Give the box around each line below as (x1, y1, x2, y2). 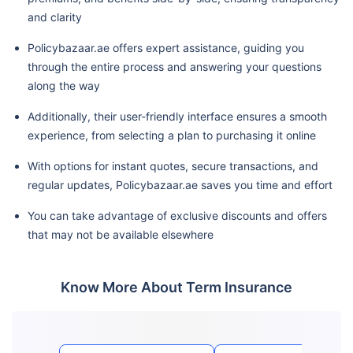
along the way (28, 78, 100, 92)
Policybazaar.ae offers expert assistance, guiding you (28, 40, 304, 54)
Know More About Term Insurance (61, 278, 292, 295)
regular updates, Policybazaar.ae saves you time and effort (28, 177, 333, 191)
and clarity (28, 9, 82, 24)
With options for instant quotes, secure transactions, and (28, 158, 318, 173)
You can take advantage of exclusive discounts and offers (28, 208, 327, 222)
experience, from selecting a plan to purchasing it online (28, 128, 316, 142)
